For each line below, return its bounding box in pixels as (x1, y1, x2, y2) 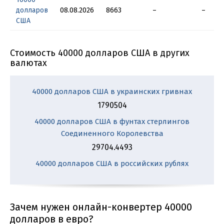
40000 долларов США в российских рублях (35, 159, 188, 168)
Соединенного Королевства (60, 129, 163, 138)
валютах (10, 57, 47, 68)
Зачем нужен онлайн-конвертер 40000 (10, 201, 192, 213)
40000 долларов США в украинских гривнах (32, 87, 192, 96)
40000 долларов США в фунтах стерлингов (34, 117, 189, 126)
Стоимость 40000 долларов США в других (10, 47, 189, 58)
